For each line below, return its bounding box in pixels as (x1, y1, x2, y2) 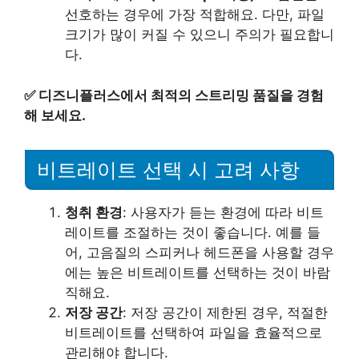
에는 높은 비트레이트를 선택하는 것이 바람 (65, 264, 330, 280)
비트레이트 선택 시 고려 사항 (37, 158, 300, 181)
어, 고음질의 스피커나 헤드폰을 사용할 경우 (65, 244, 334, 260)
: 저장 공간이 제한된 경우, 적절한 (123, 304, 328, 321)
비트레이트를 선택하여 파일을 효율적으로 (65, 324, 322, 341)
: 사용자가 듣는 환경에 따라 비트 (123, 204, 324, 220)
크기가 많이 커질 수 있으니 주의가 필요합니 (65, 26, 334, 43)
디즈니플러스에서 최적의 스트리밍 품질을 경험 (38, 87, 324, 103)
